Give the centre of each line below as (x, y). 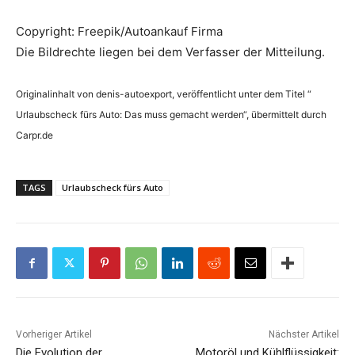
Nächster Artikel (303, 335)
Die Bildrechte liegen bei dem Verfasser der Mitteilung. (170, 52)
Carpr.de (34, 136)
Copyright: (47, 32)
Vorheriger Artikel (54, 335)
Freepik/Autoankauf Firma (150, 32)
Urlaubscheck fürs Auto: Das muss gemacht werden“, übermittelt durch (171, 115)
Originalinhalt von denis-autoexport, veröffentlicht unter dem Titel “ (164, 94)
